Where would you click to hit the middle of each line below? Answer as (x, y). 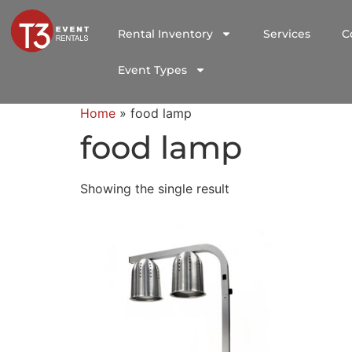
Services (287, 34)
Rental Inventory (166, 34)
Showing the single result (155, 189)
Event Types (153, 70)
